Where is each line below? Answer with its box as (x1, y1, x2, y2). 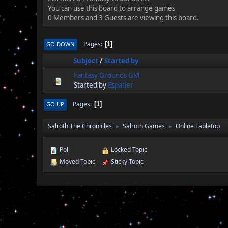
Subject (73, 56, 98, 66)
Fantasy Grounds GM (74, 71, 139, 80)
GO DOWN (46, 40, 75, 48)
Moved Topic (58, 157, 95, 166)
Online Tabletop (176, 121, 220, 130)
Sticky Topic (109, 157, 144, 166)
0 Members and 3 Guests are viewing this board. (48, 13, 199, 22)
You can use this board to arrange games (48, 3, 175, 13)
